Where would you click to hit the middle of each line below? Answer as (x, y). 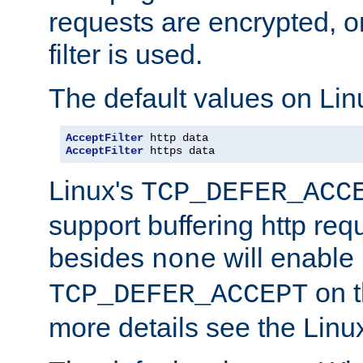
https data (179, 150)
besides (100, 257)
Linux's (95, 190)
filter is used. (126, 54)
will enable (285, 257)
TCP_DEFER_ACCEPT (178, 295)
